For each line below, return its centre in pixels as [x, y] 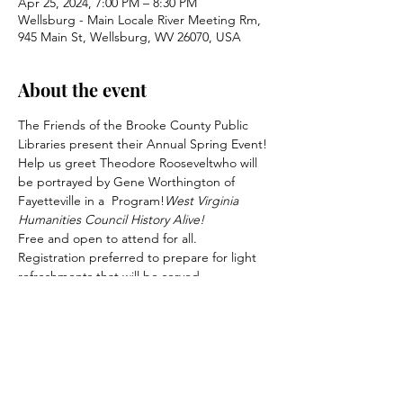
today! [36, 314]
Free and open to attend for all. [109, 238]
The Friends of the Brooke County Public [135, 125]
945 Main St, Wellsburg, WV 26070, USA [130, 37]
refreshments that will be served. [112, 276]
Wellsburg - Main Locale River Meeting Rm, [139, 20]
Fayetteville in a [63, 201]
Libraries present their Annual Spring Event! [143, 144]
